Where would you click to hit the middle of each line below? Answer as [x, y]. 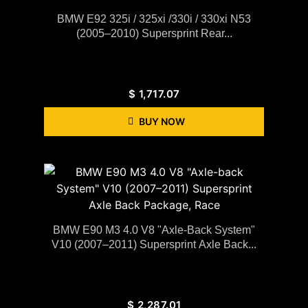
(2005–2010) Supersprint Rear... [154, 33]
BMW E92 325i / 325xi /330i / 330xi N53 [154, 19]
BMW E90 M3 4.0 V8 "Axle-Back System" [154, 230]
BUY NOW [162, 121]
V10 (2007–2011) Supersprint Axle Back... [154, 244]
